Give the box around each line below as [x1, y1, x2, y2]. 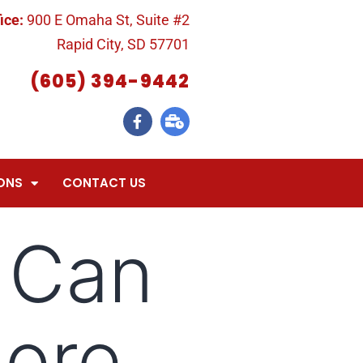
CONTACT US [62, 174, 146, 191]
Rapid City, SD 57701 [56, 36, 190, 53]
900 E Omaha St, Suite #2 [26, 11, 190, 28]
